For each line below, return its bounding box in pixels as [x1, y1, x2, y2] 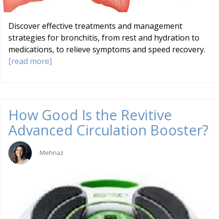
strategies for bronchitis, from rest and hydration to [8, 32, 199, 44]
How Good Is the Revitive [8, 105, 172, 125]
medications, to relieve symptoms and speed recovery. [8, 44, 205, 55]
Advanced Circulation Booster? [8, 120, 208, 140]
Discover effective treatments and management [8, 21, 182, 32]
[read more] [8, 56, 52, 67]
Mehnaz [40, 148, 64, 157]
